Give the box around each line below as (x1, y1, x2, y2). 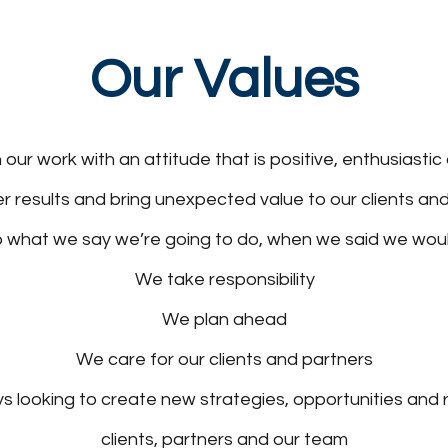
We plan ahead (162, 310, 287, 329)
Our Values (89, 52, 359, 109)
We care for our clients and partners (76, 350, 373, 369)
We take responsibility (134, 270, 315, 289)
